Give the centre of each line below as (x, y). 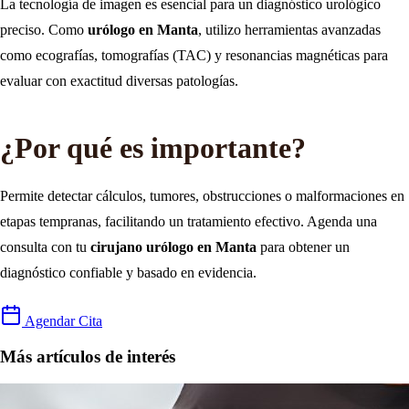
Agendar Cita (62, 320)
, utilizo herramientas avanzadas (289, 29)
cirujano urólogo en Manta (173, 246)
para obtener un (303, 246)
